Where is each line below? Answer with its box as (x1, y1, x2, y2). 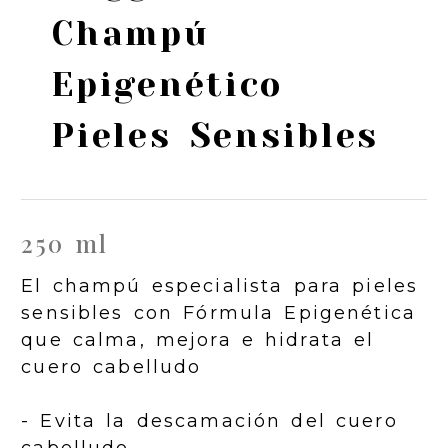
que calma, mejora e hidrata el (21, 329, 375, 352)
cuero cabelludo (21, 356, 202, 379)
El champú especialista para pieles (21, 275, 419, 298)
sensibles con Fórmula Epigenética (21, 302, 417, 325)
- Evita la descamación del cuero (21, 410, 398, 433)
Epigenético (51, 65, 284, 105)
